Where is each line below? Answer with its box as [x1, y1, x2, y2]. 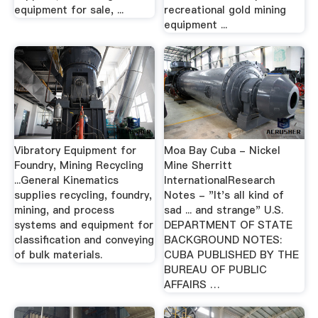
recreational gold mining [164, 2, 287, 17]
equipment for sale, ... [13, 2, 124, 17]
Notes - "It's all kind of [164, 188, 285, 202]
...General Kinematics [13, 173, 119, 187]
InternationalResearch [164, 173, 275, 187]
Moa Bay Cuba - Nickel [164, 143, 281, 158]
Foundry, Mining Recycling [13, 158, 143, 172]
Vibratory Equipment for [13, 143, 136, 158]
